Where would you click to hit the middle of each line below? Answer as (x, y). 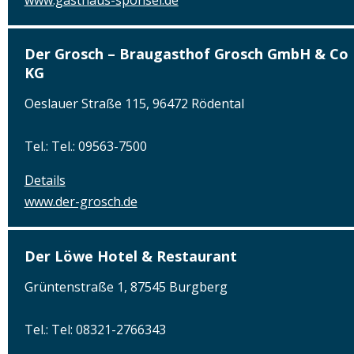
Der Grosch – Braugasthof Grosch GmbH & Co (186, 54)
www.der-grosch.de (81, 202)
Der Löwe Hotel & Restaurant (130, 256)
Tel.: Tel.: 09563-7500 (85, 147)
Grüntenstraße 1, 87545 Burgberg (126, 286)
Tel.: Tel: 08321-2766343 (95, 329)
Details (45, 181)
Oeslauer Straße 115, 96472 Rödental (134, 104)
